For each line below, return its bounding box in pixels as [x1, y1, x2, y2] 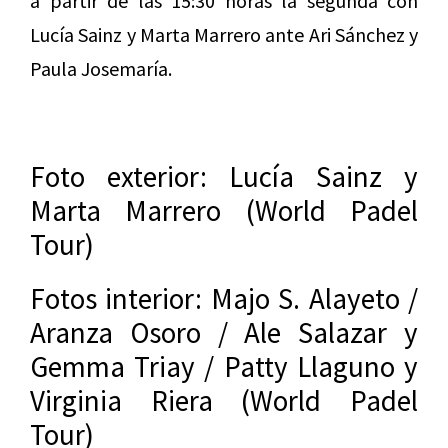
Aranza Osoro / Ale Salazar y [30, 314, 418, 352]
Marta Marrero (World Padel [30, 192, 418, 230]
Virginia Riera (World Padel [30, 382, 418, 420]
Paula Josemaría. [30, 56, 172, 82]
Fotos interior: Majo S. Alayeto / [30, 280, 418, 318]
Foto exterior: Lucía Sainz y [30, 158, 418, 196]
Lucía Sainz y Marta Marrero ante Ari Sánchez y [30, 22, 418, 48]
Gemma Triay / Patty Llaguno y [30, 348, 418, 386]
